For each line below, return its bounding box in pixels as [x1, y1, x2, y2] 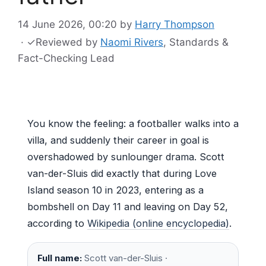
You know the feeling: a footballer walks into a [27, 117, 239, 129]
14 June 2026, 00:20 [18, 18, 117, 30]
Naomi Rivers [100, 36, 163, 48]
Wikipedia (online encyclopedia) [87, 217, 229, 229]
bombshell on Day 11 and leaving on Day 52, [27, 200, 228, 213]
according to [27, 217, 87, 229]
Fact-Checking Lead [18, 52, 115, 64]
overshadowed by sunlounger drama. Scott [27, 150, 224, 163]
